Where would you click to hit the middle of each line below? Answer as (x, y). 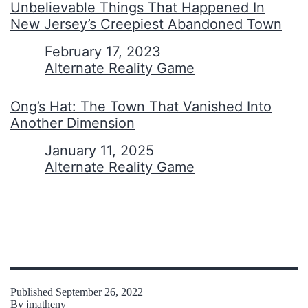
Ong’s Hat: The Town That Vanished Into (141, 106)
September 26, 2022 (99, 291)
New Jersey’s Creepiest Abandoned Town (146, 24)
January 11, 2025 (99, 150)
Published (33, 291)
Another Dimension (73, 123)
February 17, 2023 (103, 51)
